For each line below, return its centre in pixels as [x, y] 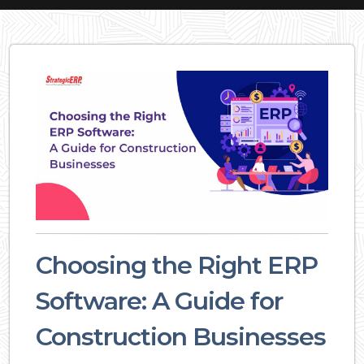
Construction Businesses [181, 336]
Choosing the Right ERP [177, 265]
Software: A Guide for [159, 301]
